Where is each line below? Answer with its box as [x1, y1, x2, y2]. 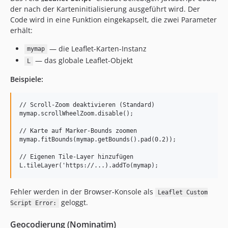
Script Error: [10, 199, 56, 207]
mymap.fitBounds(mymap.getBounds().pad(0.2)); [19, 136, 176, 143]
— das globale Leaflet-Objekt [33, 55, 133, 65]
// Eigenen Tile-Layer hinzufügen [19, 153, 133, 160]
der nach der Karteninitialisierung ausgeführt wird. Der [10, 4, 200, 14]
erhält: [10, 25, 33, 35]
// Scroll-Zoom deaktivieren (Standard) [19, 101, 155, 108]
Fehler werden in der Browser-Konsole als [10, 187, 155, 196]
